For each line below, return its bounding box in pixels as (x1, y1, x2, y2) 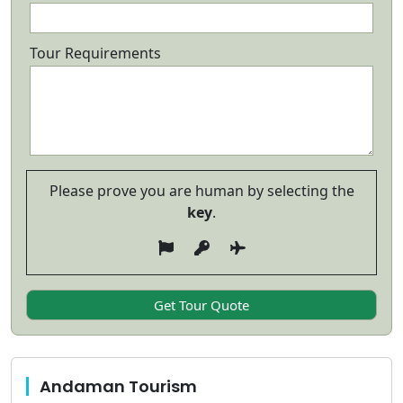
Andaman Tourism (40, 374, 197, 398)
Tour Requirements (30, 42, 161, 63)
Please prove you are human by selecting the (49, 180, 354, 201)
